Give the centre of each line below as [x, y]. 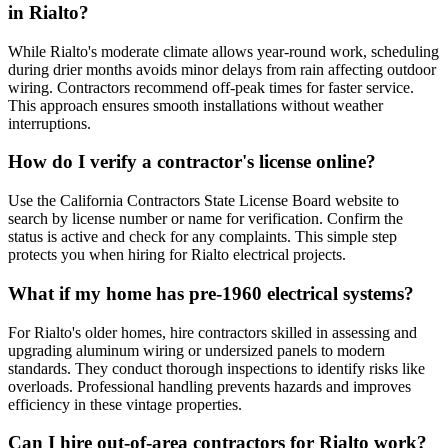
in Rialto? [48, 13]
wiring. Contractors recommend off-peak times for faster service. [211, 87]
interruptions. [49, 123]
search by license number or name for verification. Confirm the [205, 219]
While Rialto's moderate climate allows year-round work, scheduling [223, 51]
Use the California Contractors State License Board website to [203, 201]
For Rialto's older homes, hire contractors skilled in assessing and [212, 332]
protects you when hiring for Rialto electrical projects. [177, 255]
